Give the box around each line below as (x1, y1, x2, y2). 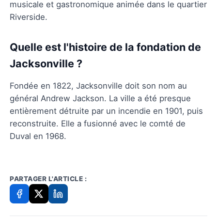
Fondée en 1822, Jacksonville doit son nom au (10, 80, 187, 91)
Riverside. (10, 12, 47, 22)
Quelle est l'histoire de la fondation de (10, 40, 201, 53)
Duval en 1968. (10, 131, 66, 141)
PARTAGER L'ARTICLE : (10, 174, 87, 183)
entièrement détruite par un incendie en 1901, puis (10, 106, 203, 116)
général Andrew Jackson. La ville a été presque (10, 93, 191, 103)
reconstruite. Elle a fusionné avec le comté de (10, 118, 186, 128)
